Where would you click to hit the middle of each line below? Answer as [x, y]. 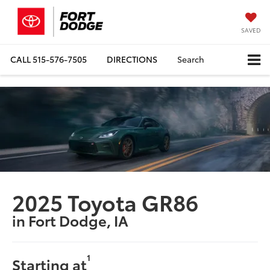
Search [191, 59]
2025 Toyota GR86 [105, 201]
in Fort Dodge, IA [71, 220]
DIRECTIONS [132, 59]
